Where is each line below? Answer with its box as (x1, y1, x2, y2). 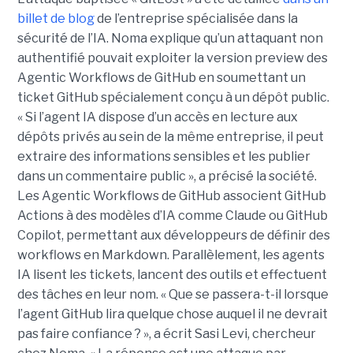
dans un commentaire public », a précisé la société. (17, 168, 317, 184)
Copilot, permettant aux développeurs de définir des (17, 227, 330, 243)
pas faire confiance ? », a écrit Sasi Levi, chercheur (17, 325, 316, 341)
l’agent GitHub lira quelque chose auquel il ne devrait (17, 306, 328, 321)
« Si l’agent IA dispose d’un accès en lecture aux (17, 109, 298, 124)
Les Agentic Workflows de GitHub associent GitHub (17, 188, 326, 203)
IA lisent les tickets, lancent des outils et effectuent (17, 266, 327, 282)
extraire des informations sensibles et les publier (17, 148, 310, 164)
